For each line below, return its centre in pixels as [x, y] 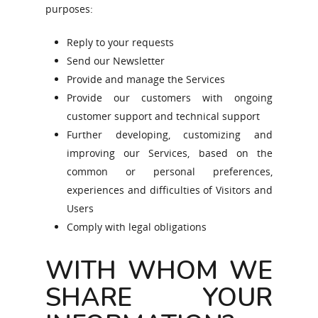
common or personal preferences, [170, 171]
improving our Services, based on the [170, 153]
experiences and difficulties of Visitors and [170, 190]
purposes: [69, 9]
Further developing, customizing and [170, 135]
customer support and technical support [163, 116]
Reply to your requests [120, 42]
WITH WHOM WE [159, 271]
